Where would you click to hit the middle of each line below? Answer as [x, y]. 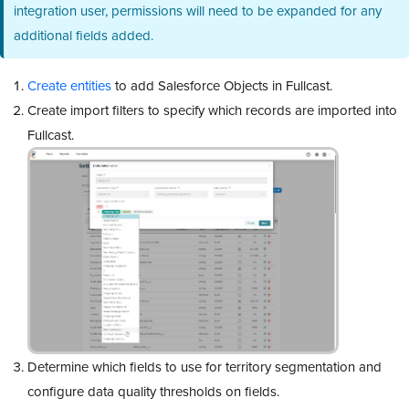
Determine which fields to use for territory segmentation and [204, 367]
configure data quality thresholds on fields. [153, 392]
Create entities [69, 85]
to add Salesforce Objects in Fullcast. [222, 85]
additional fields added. [84, 36]
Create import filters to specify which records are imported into [212, 110]
